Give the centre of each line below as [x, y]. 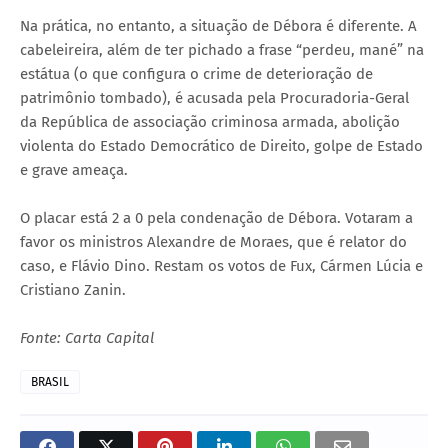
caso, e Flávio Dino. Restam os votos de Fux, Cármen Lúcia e [221, 265]
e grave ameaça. [74, 169]
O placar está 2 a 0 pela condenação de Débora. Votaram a [216, 217]
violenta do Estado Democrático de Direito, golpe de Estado [221, 145]
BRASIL [50, 381]
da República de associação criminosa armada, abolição [210, 121]
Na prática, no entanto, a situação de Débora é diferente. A [218, 25]
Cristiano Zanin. [73, 289]
